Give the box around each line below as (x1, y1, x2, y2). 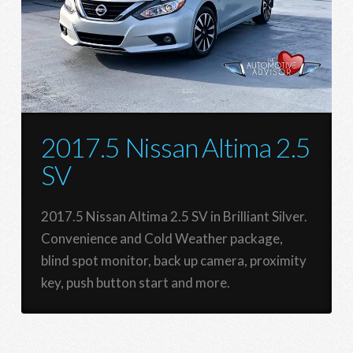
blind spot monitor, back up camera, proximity (40, 251, 307, 269)
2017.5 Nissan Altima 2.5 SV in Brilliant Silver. (40, 207, 307, 225)
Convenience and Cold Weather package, (40, 229, 283, 247)
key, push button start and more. (40, 273, 230, 291)
